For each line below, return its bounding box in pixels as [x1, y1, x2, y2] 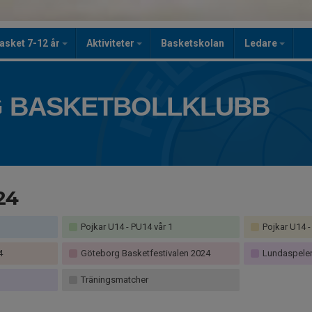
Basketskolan [161, 38, 224, 49]
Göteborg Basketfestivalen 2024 [79, 248, 211, 258]
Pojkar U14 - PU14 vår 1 [79, 221, 173, 232]
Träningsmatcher [79, 274, 149, 285]
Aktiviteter [86, 38, 136, 49]
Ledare [244, 38, 279, 49]
